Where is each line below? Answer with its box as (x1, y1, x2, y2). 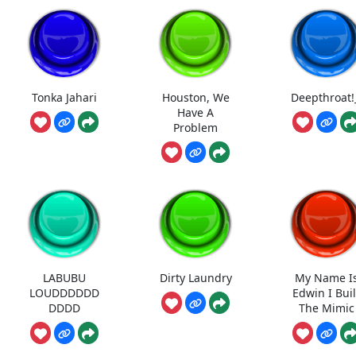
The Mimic (298, 300, 354, 315)
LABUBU (43, 269, 87, 285)
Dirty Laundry (159, 269, 232, 285)
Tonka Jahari (32, 89, 98, 105)
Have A (177, 104, 215, 120)
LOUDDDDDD (29, 284, 100, 300)
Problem (173, 119, 219, 135)
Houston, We (161, 89, 230, 105)
